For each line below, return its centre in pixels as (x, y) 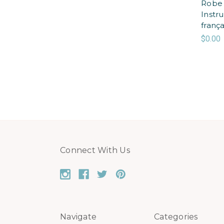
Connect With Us (95, 150)
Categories (176, 216)
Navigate (78, 216)
